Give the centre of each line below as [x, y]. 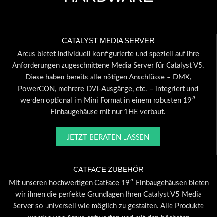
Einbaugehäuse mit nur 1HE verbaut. [108, 112]
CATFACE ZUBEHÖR [108, 169]
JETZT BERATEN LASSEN [108, 137]
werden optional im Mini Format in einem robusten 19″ [108, 101]
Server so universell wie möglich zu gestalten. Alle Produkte [108, 206]
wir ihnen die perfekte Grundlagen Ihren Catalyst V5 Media [108, 195]
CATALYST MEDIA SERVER [108, 40]
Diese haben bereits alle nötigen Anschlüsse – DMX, [108, 77]
